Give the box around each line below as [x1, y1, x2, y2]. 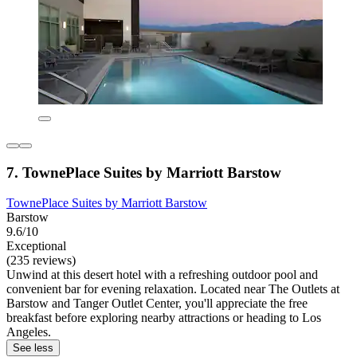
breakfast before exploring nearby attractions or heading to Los [6, 311, 321, 325]
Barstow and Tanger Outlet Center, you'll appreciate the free [6, 296, 308, 311]
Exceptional [6, 239, 66, 253]
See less [13, 342, 53, 355]
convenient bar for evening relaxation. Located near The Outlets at [6, 282, 339, 296]
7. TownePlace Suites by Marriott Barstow [6, 163, 281, 181]
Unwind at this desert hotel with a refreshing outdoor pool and [6, 268, 318, 282]
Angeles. [6, 325, 51, 339]
